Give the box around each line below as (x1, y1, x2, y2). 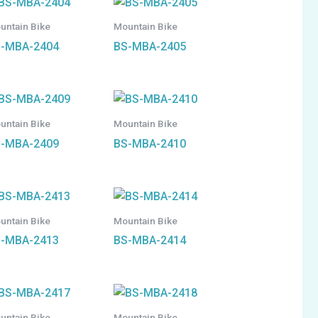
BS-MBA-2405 (114, 40, 187, 54)
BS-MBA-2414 (114, 234, 187, 248)
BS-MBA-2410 (114, 136, 187, 150)
